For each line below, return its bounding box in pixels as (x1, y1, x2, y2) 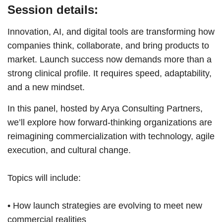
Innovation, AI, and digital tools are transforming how (7, 26, 215, 37)
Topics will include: (7, 172, 81, 183)
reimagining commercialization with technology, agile (7, 131, 215, 141)
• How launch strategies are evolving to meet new (7, 200, 202, 211)
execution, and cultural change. (7, 145, 131, 155)
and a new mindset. (7, 82, 85, 92)
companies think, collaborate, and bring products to (7, 40, 209, 51)
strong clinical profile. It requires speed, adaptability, (7, 68, 212, 78)
